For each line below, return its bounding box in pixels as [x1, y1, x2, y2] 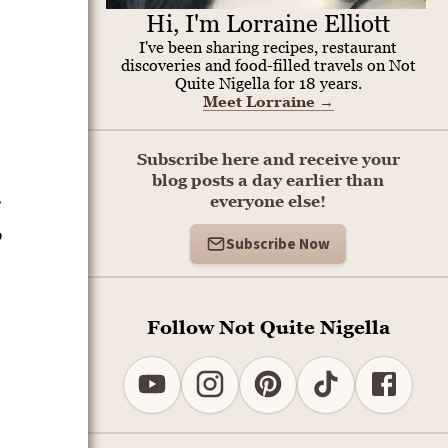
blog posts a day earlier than [152, 171, 384, 189]
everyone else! [210, 192, 326, 210]
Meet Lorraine [202, 92, 319, 110]
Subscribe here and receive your [136, 150, 400, 168]
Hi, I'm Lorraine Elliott [146, 9, 390, 38]
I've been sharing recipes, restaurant [139, 38, 397, 56]
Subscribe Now [226, 233, 330, 255]
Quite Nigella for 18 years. [174, 74, 362, 92]
